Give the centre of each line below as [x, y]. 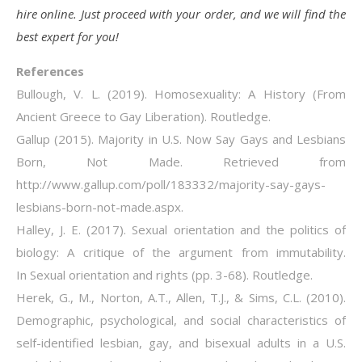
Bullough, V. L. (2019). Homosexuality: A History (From [181, 93]
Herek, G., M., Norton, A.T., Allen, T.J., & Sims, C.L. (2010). [181, 297]
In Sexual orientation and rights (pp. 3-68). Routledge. [164, 274]
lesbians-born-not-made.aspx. [100, 206]
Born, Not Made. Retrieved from [181, 161]
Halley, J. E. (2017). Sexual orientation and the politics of [181, 229]
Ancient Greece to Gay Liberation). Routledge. [143, 116]
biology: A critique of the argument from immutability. [181, 252]
